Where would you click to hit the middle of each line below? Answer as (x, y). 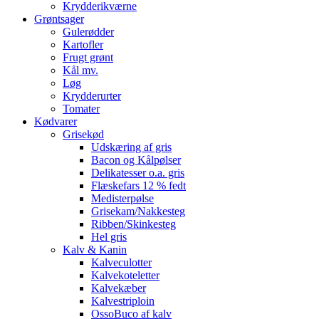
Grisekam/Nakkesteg (138, 211)
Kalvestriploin (123, 301)
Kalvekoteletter (125, 275)
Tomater (81, 109)
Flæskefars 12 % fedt (138, 185)
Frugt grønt (88, 57)
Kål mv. (80, 70)
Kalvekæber (119, 288)
